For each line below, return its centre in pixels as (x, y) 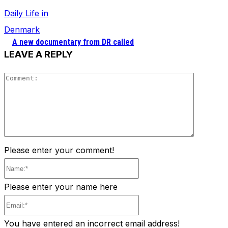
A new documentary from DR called (73, 42)
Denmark (22, 30)
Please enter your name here (61, 187)
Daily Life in (26, 13)
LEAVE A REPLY (38, 54)
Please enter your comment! (59, 150)
